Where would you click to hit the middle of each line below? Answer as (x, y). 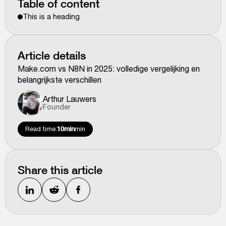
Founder (57, 107)
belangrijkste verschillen (60, 80)
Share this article (60, 170)
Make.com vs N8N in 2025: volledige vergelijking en (109, 69)
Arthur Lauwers (70, 99)
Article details (52, 55)
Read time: (41, 129)
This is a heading (51, 16)
